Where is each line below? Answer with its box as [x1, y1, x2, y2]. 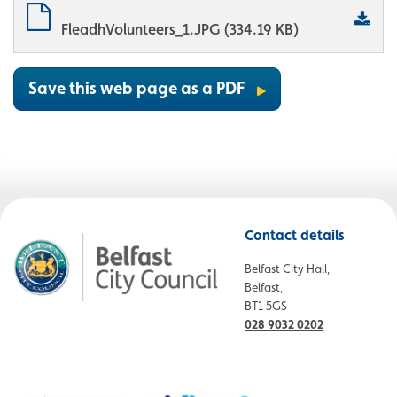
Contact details [245, 227, 345, 245]
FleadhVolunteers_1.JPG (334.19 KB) [60, 20, 300, 39]
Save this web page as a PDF [28, 78, 245, 98]
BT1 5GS [245, 299, 288, 314]
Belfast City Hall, [245, 261, 331, 276]
